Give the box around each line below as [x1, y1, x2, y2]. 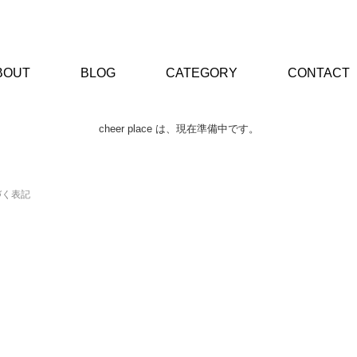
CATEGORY [166, 66, 237, 80]
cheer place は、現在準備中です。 [98, 123, 259, 135]
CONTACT [288, 66, 350, 80]
